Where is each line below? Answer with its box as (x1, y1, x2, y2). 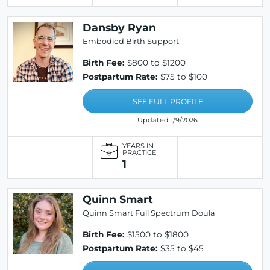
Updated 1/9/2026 (137, 116, 198, 124)
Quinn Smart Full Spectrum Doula (83, 209, 215, 218)
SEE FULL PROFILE (132, 97, 203, 107)
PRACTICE (122, 148, 156, 157)
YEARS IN (122, 142, 154, 150)
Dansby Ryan (83, 21, 156, 34)
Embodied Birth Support (83, 37, 179, 46)
